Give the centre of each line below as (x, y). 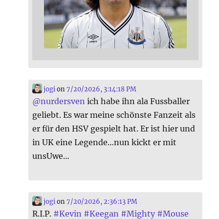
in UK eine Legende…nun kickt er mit (105, 142)
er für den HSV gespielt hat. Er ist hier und (114, 129)
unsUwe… (51, 156)
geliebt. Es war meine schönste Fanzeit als (114, 115)
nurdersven (63, 101)
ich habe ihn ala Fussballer (138, 101)
